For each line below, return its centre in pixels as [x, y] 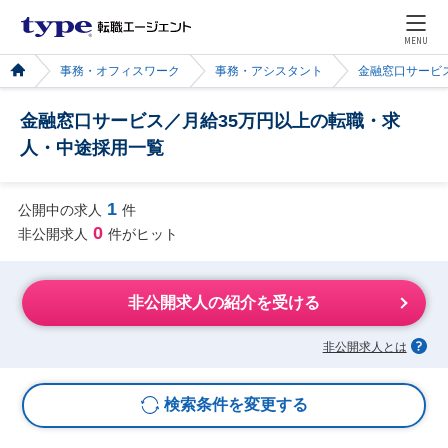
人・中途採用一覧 [92, 148]
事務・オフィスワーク [120, 71]
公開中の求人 [59, 209]
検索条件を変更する [235, 405]
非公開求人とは [364, 346]
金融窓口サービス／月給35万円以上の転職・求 [210, 121]
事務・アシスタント [269, 71]
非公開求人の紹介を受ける [224, 303]
